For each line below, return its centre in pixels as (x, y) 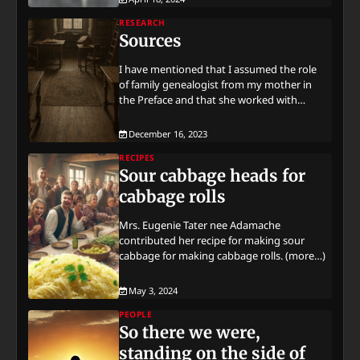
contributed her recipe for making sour (212, 241)
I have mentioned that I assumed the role (218, 70)
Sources (151, 41)
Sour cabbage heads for (213, 176)
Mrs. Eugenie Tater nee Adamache (200, 225)
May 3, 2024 (153, 290)
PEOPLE (136, 314)
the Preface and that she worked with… (213, 100)
